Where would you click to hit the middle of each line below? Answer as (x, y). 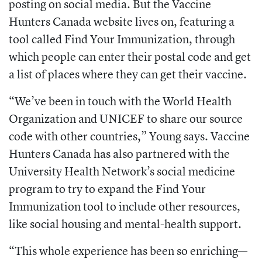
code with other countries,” (79, 136)
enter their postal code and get (175, 56)
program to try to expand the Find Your (107, 188)
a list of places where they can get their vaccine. (128, 74)
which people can (54, 56)
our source (216, 118)
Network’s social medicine (168, 171)
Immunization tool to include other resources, (125, 206)
